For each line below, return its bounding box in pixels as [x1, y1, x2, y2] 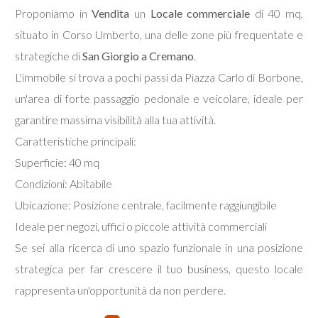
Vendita [92, 6, 130, 20]
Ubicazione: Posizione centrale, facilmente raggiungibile [15, 198, 278, 212]
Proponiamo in [15, 6, 92, 20]
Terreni [32, 68, 66, 81]
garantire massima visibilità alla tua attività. [15, 113, 216, 126]
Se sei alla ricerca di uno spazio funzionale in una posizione [15, 241, 303, 254]
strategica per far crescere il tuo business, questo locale [15, 262, 303, 275]
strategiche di [15, 49, 83, 62]
